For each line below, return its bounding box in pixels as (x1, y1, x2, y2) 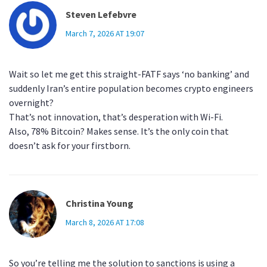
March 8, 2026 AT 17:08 (66, 217, 144, 228)
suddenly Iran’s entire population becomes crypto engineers (9, 82, 253, 95)
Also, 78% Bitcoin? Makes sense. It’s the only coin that (9, 125, 229, 138)
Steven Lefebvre (66, 8, 136, 21)
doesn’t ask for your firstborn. (9, 139, 131, 152)
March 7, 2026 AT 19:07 (66, 28, 144, 39)
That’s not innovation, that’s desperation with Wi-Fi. (9, 111, 223, 123)
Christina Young (66, 197, 133, 210)
